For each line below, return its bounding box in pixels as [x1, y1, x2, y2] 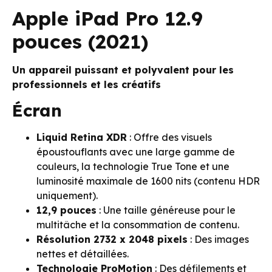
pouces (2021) [12, 29, 148, 53]
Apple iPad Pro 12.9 [12, 5, 203, 30]
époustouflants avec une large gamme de [36, 146, 235, 158]
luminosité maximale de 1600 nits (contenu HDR [36, 175, 260, 188]
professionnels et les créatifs [12, 78, 161, 90]
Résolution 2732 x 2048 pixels [36, 233, 188, 246]
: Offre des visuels [127, 131, 212, 144]
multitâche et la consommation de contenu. [36, 219, 239, 231]
